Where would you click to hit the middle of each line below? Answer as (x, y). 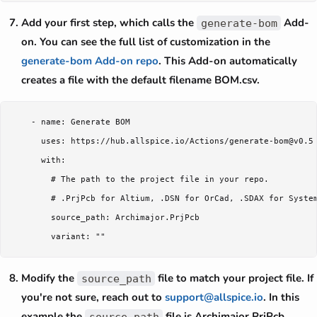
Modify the (49, 278)
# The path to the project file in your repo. (140, 180)
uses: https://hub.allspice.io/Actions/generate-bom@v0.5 (162, 142)
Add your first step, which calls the (109, 23)
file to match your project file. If (235, 278)
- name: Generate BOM (71, 122)
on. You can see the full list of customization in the (146, 42)
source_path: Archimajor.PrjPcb (105, 218)
